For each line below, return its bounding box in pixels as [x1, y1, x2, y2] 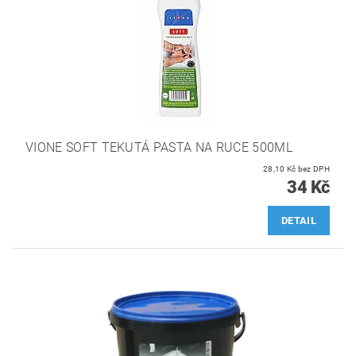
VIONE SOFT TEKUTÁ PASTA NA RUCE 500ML [25, 139, 292, 155]
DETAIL [281, 214, 316, 226]
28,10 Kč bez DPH [297, 164, 330, 173]
